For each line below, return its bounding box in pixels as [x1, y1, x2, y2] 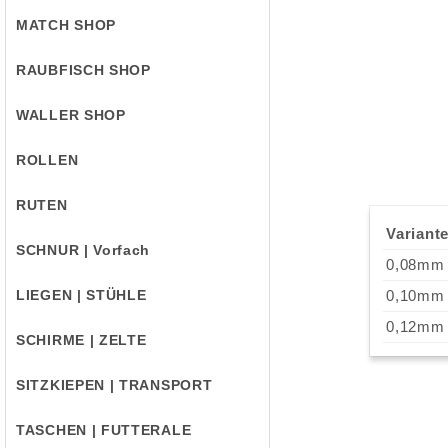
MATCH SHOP [16, 17, 116, 33]
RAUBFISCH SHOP [16, 62, 151, 78]
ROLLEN [16, 152, 79, 168]
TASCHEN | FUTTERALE [16, 422, 192, 438]
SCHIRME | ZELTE [16, 332, 147, 348]
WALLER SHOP [16, 107, 126, 123]
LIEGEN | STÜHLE [16, 287, 147, 303]
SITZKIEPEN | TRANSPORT [16, 377, 213, 393]
